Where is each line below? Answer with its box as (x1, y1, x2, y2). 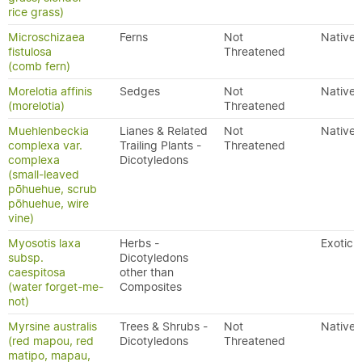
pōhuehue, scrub (8, 182, 97, 196)
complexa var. (8, 138, 82, 153)
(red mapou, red (8, 334, 94, 348)
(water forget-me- (8, 280, 103, 294)
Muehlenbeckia (8, 124, 89, 138)
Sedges (120, 84, 160, 99)
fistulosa (8, 44, 52, 59)
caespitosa (8, 265, 65, 280)
